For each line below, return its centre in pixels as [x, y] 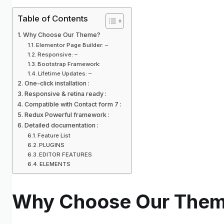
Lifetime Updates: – [65, 74]
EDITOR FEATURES [66, 155]
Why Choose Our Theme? [61, 35]
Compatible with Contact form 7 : [73, 104]
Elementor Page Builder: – [72, 45]
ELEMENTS [55, 164]
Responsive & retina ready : [65, 94]
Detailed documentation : [61, 125]
